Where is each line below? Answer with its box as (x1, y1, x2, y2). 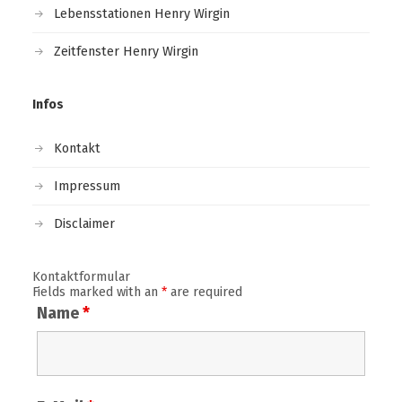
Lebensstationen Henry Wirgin (53, 6, 230, 22)
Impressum (53, 179, 120, 194)
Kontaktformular (31, 269, 130, 284)
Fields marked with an (31, 284, 162, 300)
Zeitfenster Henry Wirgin (53, 44, 198, 59)
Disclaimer (53, 216, 115, 232)
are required (166, 284, 242, 300)
